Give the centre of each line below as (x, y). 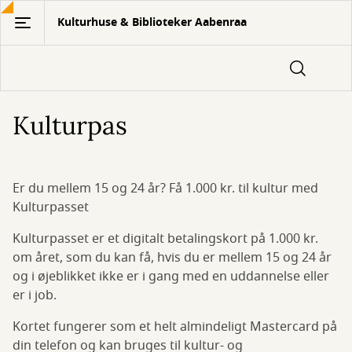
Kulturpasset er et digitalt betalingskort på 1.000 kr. (165, 239)
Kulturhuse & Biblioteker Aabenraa (152, 22)
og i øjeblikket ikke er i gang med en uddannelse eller (171, 277)
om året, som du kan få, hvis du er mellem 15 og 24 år (172, 258)
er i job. (35, 295)
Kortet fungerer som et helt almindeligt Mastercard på (175, 327)
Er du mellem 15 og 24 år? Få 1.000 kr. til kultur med (165, 189)
